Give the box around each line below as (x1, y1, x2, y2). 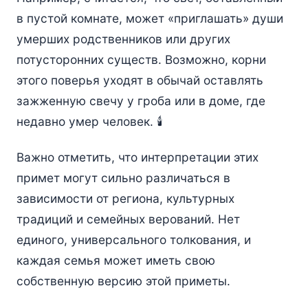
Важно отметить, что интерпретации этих (16, 150, 258, 165)
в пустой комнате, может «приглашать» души (16, 11, 283, 26)
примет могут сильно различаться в (16, 170, 230, 186)
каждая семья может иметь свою (16, 253, 215, 268)
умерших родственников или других (16, 32, 230, 47)
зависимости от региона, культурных (16, 191, 234, 206)
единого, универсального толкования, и (16, 232, 251, 247)
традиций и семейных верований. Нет (16, 212, 240, 227)
